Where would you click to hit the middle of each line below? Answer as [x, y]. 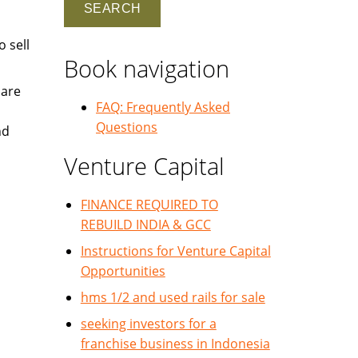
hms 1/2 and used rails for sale [173, 297]
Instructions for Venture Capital [175, 251]
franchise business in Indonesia [175, 344]
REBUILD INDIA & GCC [145, 225]
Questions [127, 127]
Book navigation [147, 68]
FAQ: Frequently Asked [163, 107]
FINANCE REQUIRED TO [149, 205]
